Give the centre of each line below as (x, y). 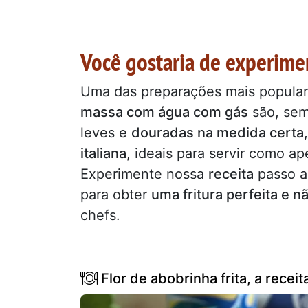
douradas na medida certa (218, 133)
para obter (116, 195)
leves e (106, 133)
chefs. (100, 216)
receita (231, 174)
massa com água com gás (164, 112)
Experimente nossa (144, 174)
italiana (103, 154)
